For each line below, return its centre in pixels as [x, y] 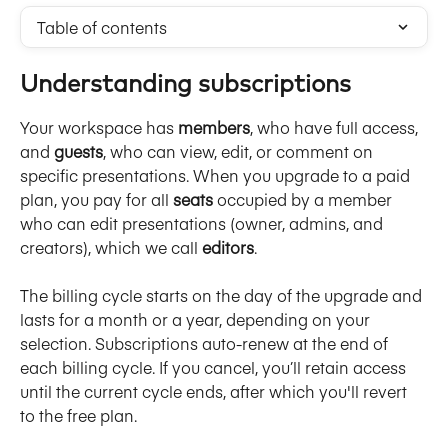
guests [78, 151]
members [214, 127]
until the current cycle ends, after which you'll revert [215, 391]
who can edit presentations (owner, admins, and [203, 223]
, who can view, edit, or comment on [240, 151]
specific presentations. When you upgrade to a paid [217, 175]
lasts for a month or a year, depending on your [197, 319]
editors [228, 247]
